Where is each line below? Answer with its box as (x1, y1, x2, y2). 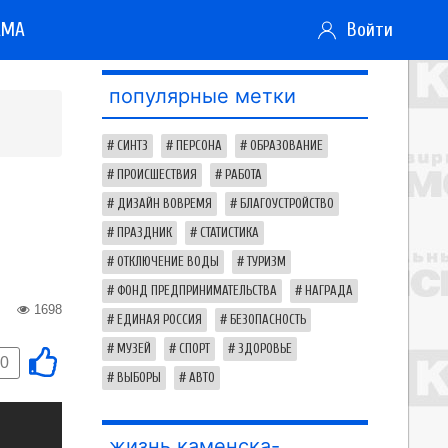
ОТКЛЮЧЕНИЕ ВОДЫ (117, 255, 219, 269)
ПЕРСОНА (176, 139, 222, 153)
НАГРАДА (305, 284, 353, 298)
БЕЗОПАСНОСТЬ (230, 313, 306, 327)
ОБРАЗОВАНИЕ (250, 139, 323, 153)
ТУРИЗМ (247, 255, 286, 269)
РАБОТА (225, 168, 262, 182)
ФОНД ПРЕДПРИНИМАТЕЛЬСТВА (117, 284, 277, 298)
